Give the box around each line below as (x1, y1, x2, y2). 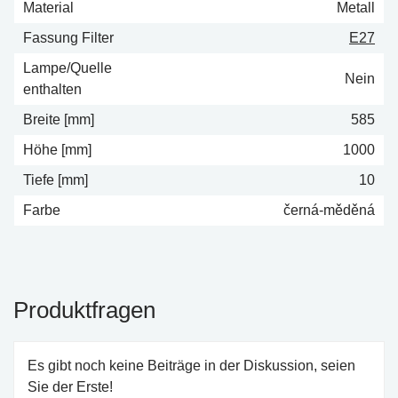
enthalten (23, 81, 82, 97)
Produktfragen (13, 296, 155, 323)
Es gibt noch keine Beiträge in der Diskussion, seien (28, 357, 355, 373)
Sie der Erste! (28, 378, 113, 394)
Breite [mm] (23, 111, 94, 127)
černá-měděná (283, 202, 375, 218)
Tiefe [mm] (23, 171, 88, 187)
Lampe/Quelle (23, 60, 112, 76)
